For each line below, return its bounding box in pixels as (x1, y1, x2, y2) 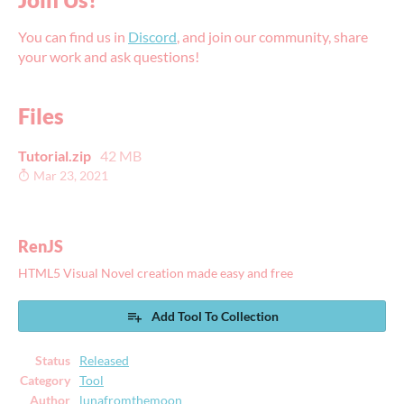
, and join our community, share (177, 28, 368, 46)
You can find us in (18, 28, 128, 46)
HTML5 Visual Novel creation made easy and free (18, 265, 293, 280)
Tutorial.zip (18, 147, 91, 165)
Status (35, 353, 70, 368)
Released (79, 353, 129, 368)
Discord (128, 28, 177, 46)
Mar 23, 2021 (31, 168, 108, 183)
